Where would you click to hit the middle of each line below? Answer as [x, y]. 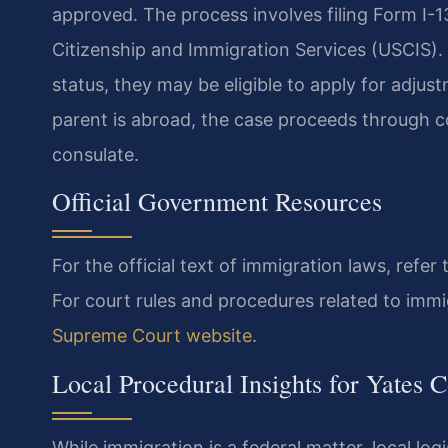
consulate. [95, 154]
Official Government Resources [217, 201]
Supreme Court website [152, 336]
